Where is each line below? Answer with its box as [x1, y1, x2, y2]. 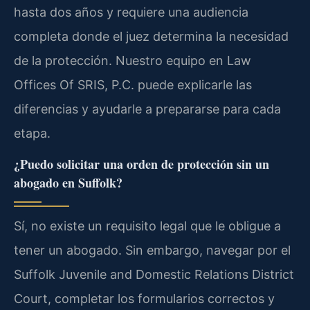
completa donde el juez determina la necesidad [14, 28, 289, 44]
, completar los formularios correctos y [48, 291, 275, 307]
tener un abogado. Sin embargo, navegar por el [14, 243, 291, 258]
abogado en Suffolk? [14, 174, 122, 192]
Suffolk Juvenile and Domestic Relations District [14, 267, 294, 282]
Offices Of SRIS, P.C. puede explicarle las [14, 77, 252, 92]
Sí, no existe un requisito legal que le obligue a [14, 219, 281, 234]
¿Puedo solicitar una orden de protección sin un [14, 155, 269, 174]
